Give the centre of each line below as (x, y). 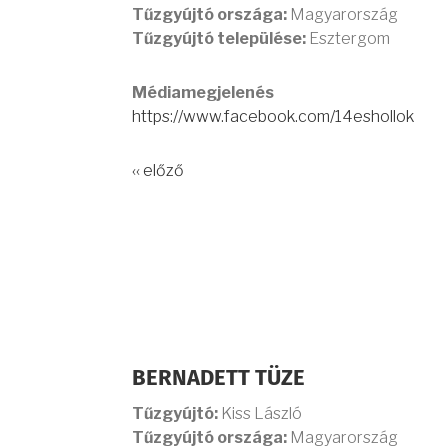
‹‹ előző (158, 170)
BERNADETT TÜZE (218, 379)
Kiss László (260, 413)
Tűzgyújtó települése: (220, 38)
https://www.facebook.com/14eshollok (273, 116)
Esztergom (349, 38)
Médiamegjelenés (203, 92)
